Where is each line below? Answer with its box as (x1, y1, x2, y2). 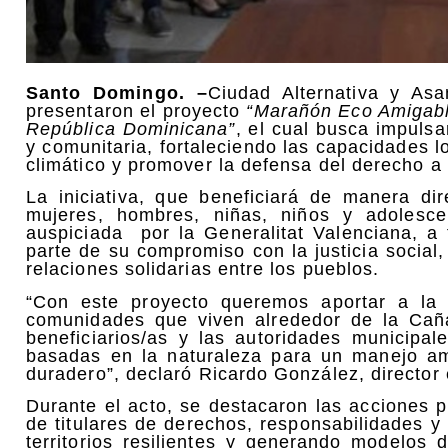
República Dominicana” (26, 119, 236, 139)
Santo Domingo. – (26, 83, 208, 103)
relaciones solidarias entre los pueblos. (26, 259, 380, 280)
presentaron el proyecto (26, 101, 247, 121)
